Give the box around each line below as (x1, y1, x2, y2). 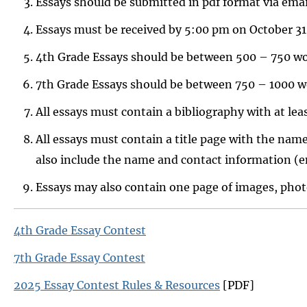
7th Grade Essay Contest (14, 250, 145, 265)
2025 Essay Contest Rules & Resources (14, 278, 220, 292)
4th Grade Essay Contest (14, 223, 146, 237)
